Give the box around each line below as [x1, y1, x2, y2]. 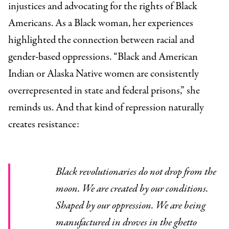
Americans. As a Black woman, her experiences [8, 16, 193, 31]
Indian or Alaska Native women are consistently [8, 66, 199, 82]
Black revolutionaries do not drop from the [55, 165, 62, 180]
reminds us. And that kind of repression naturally [8, 100, 204, 116]
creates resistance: [8, 117, 79, 132]
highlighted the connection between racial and [8, 33, 194, 48]
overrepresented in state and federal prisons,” [8, 83, 185, 99]
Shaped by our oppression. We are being [55, 198, 205, 214]
